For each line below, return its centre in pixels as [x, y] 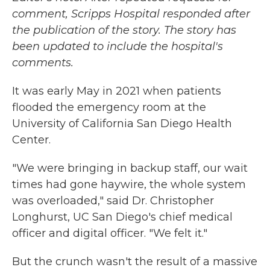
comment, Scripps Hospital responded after [131, 14]
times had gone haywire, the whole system [129, 184]
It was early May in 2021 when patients [117, 91]
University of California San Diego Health [122, 123]
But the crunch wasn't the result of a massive [135, 261]
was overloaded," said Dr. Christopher [113, 200]
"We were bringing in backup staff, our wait [130, 168]
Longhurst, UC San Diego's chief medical [122, 217]
